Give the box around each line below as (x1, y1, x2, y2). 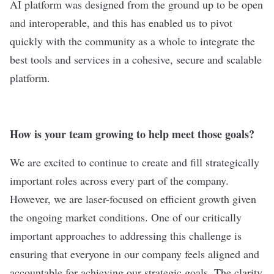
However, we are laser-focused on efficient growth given (10, 191, 256, 206)
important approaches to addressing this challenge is (10, 228, 242, 243)
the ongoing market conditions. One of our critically (10, 210, 242, 224)
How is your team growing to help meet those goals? (10, 126, 254, 142)
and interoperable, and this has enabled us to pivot (10, 15, 232, 30)
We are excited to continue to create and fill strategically (10, 155, 259, 169)
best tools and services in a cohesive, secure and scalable (10, 52, 262, 67)
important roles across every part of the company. (10, 173, 229, 188)
